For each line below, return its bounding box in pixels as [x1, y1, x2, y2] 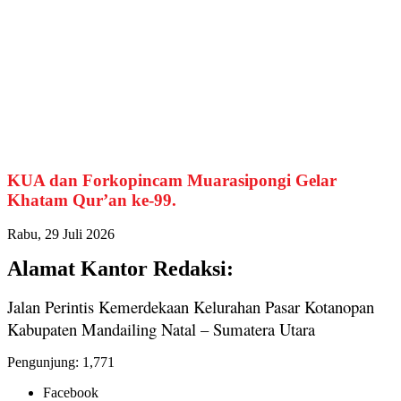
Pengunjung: [7, 354, 79, 371]
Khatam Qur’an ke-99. [7, 190, 176, 209]
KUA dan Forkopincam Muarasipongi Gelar [7, 170, 337, 190]
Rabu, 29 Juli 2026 [7, 226, 115, 243]
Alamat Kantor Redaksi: [7, 257, 234, 281]
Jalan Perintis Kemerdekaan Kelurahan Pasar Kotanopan [7, 295, 374, 319]
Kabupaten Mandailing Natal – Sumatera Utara [7, 318, 315, 341]
